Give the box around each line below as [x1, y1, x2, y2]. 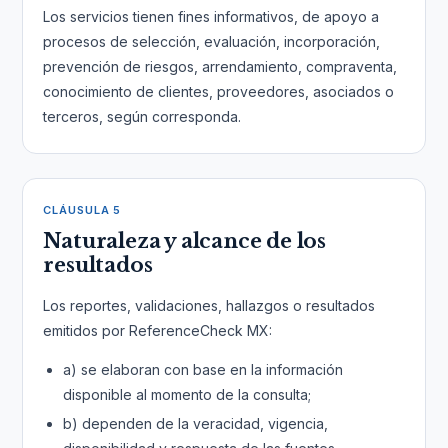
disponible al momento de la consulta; [63, 386, 312, 403]
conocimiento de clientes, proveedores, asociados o [43, 83, 395, 100]
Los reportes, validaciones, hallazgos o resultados [43, 297, 376, 314]
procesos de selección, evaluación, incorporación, [43, 33, 381, 50]
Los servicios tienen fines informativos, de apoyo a [43, 8, 380, 25]
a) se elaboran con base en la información [63, 361, 344, 378]
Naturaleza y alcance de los [43, 229, 326, 253]
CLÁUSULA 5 [43, 203, 122, 217]
